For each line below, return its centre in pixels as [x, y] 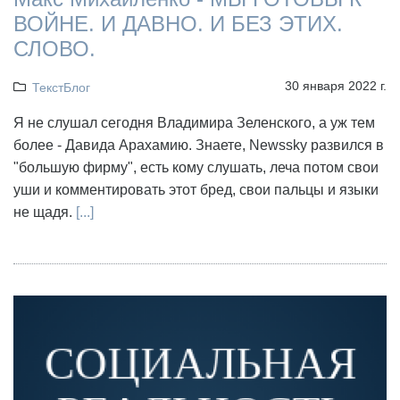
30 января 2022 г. [336, 85]
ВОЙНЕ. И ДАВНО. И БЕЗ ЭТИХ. [178, 23]
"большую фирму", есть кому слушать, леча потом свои [196, 167]
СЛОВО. [54, 48]
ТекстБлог [61, 87]
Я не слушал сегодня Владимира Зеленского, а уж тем [194, 122]
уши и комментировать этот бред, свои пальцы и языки [196, 189]
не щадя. [45, 212]
